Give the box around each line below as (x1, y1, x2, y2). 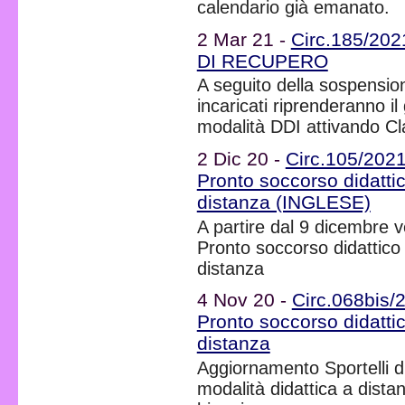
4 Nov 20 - (196, 288, 292, 310)
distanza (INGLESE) (196, 191, 371, 212)
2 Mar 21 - (196, 28, 291, 50)
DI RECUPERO (196, 50, 328, 71)
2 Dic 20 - (196, 147, 286, 169)
